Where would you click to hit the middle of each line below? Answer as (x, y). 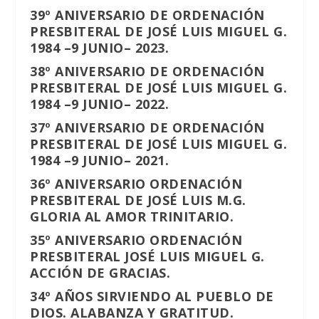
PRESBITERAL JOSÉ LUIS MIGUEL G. (147, 257)
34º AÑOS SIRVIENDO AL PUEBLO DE (152, 297)
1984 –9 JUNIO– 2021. (100, 161)
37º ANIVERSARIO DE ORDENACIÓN (147, 128)
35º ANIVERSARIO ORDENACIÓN (136, 240)
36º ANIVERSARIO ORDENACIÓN (136, 184)
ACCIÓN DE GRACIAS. (100, 273)
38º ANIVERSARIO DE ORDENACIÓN (147, 72)
